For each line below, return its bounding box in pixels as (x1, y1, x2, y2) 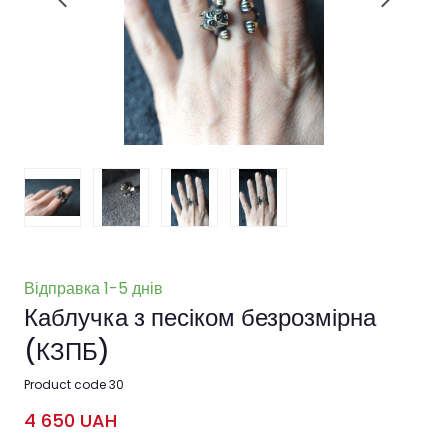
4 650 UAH (24, 407, 117, 433)
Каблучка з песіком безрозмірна (24, 300, 376, 334)
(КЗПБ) (24, 334, 110, 368)
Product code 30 (24, 375, 124, 393)
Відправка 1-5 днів (24, 276, 163, 300)
